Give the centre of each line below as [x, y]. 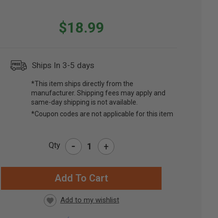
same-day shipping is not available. [85, 102]
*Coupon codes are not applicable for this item [102, 114]
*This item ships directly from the [82, 84]
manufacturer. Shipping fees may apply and [99, 93]
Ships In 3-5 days [63, 65]
